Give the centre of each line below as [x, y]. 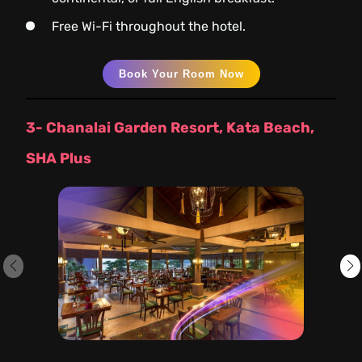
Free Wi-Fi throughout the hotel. [149, 26]
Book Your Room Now [181, 74]
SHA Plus [59, 158]
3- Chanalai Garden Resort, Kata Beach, [170, 127]
